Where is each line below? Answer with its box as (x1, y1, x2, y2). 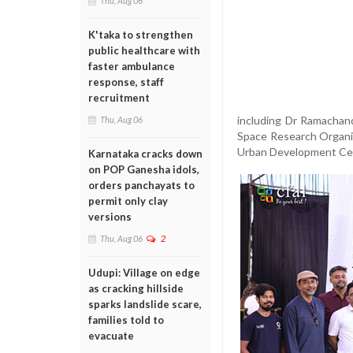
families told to (88, 314, 164, 326)
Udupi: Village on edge (88, 266, 200, 279)
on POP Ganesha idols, (88, 163, 199, 176)
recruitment (88, 91, 150, 104)
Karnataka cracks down (88, 147, 203, 160)
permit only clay (88, 195, 168, 207)
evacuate (88, 329, 134, 342)
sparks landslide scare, (88, 298, 202, 310)
